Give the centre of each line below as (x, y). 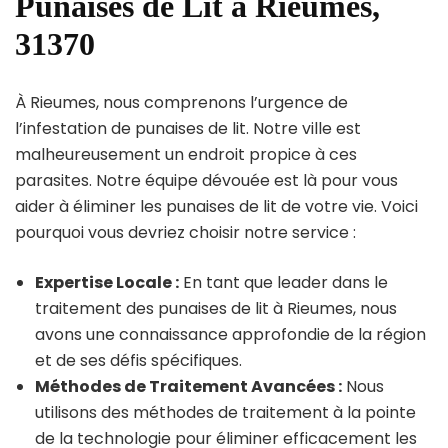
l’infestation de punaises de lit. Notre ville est (188, 128)
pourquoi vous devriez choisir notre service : (185, 232)
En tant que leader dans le (283, 282)
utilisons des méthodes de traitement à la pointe (225, 412)
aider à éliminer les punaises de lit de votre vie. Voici (216, 206)
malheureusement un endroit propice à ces (186, 154)
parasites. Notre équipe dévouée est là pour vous (206, 180)
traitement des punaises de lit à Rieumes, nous (216, 308)
